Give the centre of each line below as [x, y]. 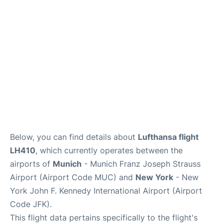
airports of [31, 164]
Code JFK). [31, 204]
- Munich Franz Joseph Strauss [141, 164]
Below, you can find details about [74, 137]
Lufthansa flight [168, 137]
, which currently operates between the [109, 150]
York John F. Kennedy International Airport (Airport [106, 191]
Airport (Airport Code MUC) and [73, 177]
